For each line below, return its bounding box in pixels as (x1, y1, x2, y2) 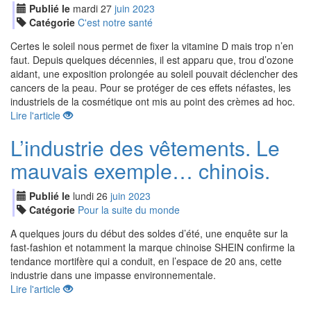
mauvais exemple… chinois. (10, 155, 270, 185)
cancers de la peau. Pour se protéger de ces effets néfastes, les (10, 81, 291, 94)
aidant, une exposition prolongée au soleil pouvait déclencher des (10, 67, 298, 81)
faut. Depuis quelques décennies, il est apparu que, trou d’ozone (10, 53, 294, 67)
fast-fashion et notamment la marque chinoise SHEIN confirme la (10, 240, 295, 254)
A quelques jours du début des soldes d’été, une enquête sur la (10, 226, 288, 240)
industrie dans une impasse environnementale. (10, 268, 216, 282)
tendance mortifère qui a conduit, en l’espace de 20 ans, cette (10, 254, 282, 268)
